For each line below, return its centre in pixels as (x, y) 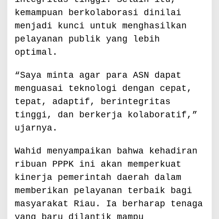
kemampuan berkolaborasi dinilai (98, 12)
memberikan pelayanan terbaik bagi (103, 190)
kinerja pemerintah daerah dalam (98, 177)
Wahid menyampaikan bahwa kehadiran (106, 151)
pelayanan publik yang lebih (87, 39)
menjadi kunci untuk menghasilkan (101, 26)
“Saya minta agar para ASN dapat (98, 75)
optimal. (36, 52)
